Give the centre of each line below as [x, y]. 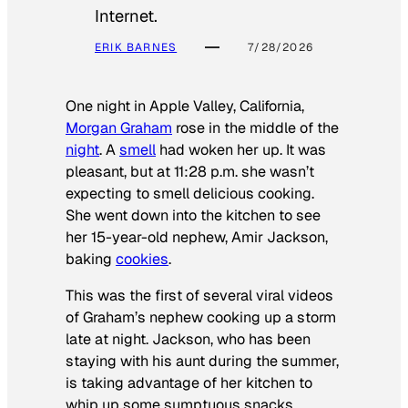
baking [91, 259]
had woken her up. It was [241, 149]
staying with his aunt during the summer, [202, 362]
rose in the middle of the [255, 127]
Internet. [126, 15]
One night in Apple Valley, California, [185, 106]
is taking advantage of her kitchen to [189, 383]
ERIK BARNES [136, 47]
